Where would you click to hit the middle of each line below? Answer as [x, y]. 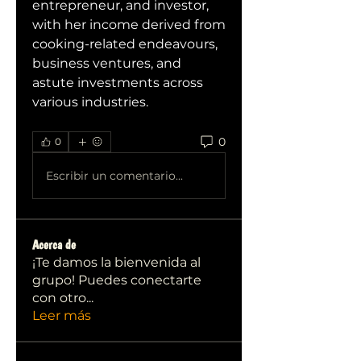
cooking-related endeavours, [125, 44]
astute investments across [118, 83]
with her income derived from [129, 25]
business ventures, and [107, 63]
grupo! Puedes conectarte [117, 280]
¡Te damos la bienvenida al [116, 262]
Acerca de [54, 245]
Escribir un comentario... [114, 175]
